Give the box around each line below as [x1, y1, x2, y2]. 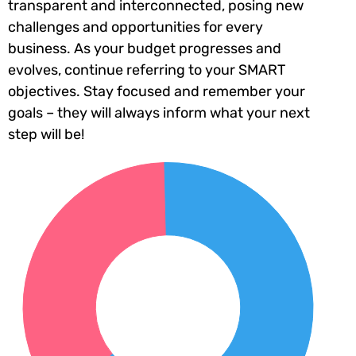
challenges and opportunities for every [8, 17, 263, 36]
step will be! [8, 125, 84, 143]
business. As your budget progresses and [8, 39, 281, 57]
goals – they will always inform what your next [8, 103, 310, 122]
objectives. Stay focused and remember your [8, 82, 305, 100]
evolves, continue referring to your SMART [8, 60, 285, 79]
